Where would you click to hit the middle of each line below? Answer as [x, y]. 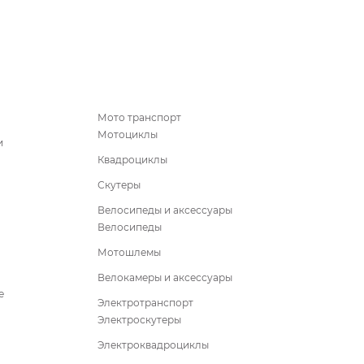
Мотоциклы [128, 134]
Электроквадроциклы [153, 344]
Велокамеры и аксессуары [165, 277]
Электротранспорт [145, 302]
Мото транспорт [139, 117]
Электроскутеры [139, 319]
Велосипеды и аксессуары [165, 210]
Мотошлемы [129, 252]
